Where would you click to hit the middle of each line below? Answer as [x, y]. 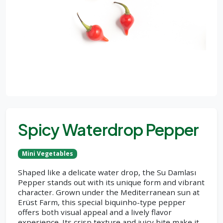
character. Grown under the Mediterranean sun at [109, 192]
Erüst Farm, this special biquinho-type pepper [102, 202]
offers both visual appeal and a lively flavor [95, 212]
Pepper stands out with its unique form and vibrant [111, 182]
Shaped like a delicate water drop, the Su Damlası [107, 172]
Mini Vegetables [47, 154]
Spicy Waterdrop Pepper [109, 129]
